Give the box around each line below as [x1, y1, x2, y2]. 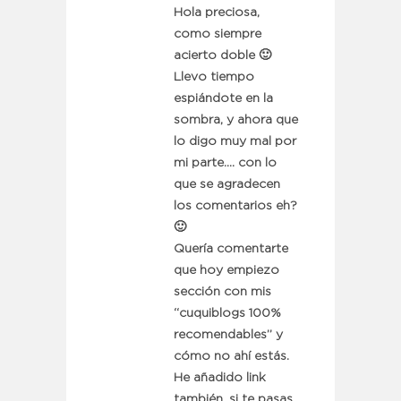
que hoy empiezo [174, 265, 279, 277]
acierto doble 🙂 [174, 50, 271, 62]
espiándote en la [174, 93, 273, 105]
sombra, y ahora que [174, 115, 298, 126]
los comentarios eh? [174, 200, 297, 212]
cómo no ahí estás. [174, 351, 289, 363]
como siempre [174, 29, 261, 40]
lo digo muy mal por [174, 136, 296, 148]
